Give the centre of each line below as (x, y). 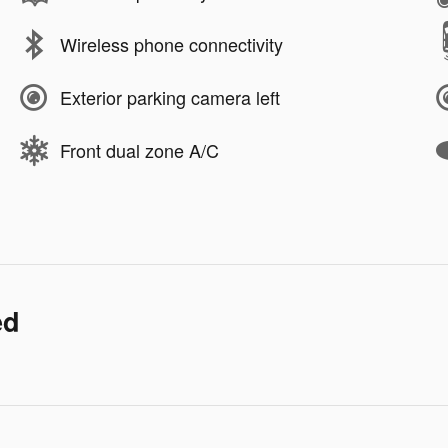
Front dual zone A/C (139, 150)
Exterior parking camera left (170, 97)
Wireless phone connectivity (171, 44)
